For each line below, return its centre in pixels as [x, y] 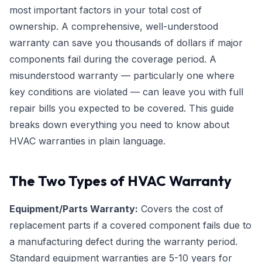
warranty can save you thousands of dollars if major [126, 43]
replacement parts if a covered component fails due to [130, 225]
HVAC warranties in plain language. [87, 141]
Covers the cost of [181, 209]
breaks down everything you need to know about [119, 125]
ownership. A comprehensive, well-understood [114, 26]
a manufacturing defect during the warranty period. [123, 242]
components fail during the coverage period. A [113, 59]
